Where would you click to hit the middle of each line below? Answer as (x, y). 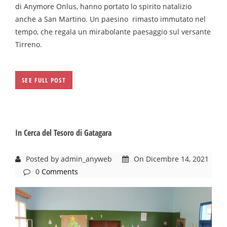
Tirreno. (29, 44)
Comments (60, 171)
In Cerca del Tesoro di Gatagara (63, 133)
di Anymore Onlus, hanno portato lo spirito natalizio (103, 6)
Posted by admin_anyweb (69, 159)
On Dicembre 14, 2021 (170, 159)
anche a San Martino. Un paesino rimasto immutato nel (110, 19)
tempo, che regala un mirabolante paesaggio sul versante (113, 31)
